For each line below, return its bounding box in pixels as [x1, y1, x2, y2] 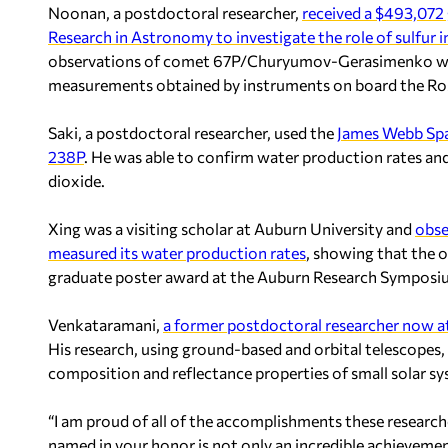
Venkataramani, [48, 314, 163, 334]
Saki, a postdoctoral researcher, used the [48, 122, 337, 142]
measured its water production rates [48, 242, 306, 262]
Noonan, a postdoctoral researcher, [48, 2, 302, 22]
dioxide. [48, 170, 105, 190]
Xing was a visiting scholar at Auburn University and [48, 218, 415, 238]
